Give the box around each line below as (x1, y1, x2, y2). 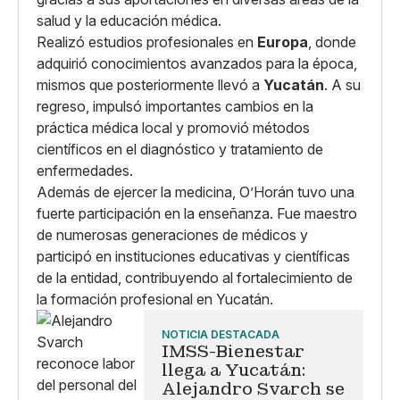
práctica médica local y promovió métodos (37, 118, 310, 137)
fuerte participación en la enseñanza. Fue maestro (37, 204, 357, 222)
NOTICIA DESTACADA (162, 327, 279, 341)
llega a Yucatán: (162, 359, 305, 380)
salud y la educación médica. (37, 11, 221, 29)
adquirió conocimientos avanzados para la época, (37, 54, 357, 72)
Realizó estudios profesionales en (37, 32, 257, 51)
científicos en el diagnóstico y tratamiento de (37, 139, 323, 158)
